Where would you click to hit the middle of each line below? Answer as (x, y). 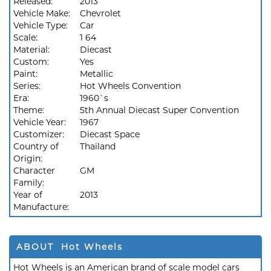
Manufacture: (42, 207)
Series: (28, 86)
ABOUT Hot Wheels (70, 247)
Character (34, 171)
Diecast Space (110, 134)
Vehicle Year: (41, 122)
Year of (28, 195)
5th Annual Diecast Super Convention (159, 110)
